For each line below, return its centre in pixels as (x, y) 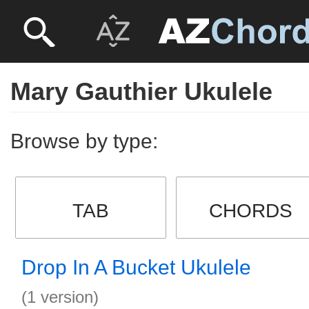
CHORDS (251, 211)
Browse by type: (84, 141)
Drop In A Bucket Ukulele (136, 267)
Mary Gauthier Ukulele (141, 91)
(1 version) (60, 297)
